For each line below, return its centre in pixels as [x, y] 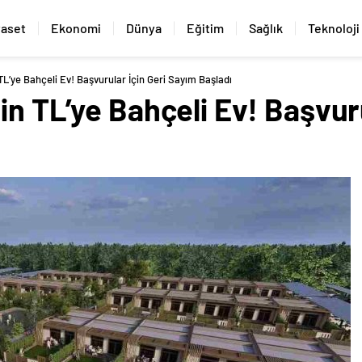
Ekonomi [76, 28]
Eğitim [205, 28]
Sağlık [266, 28]
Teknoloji [334, 28]
